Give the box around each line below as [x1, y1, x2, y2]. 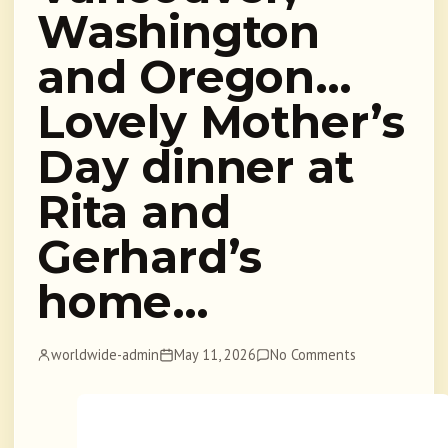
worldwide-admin [51, 345, 160, 365]
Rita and [37, 185, 231, 240]
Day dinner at [37, 140, 354, 195]
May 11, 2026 [173, 345, 256, 365]
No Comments [270, 345, 357, 365]
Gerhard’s [37, 230, 263, 285]
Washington [37, 5, 320, 60]
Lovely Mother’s [37, 95, 405, 150]
